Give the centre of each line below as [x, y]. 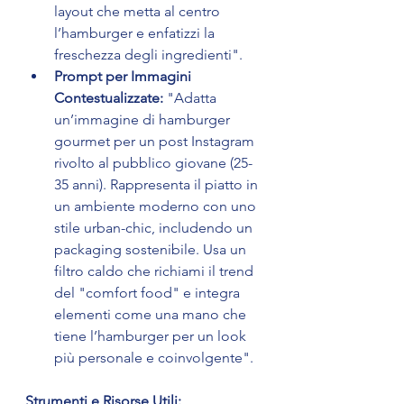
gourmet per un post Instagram [156, 142]
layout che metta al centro [139, 12]
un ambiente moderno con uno [157, 207]
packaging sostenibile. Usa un [152, 250]
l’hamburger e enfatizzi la [136, 33]
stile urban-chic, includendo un [155, 228]
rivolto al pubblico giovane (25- [153, 163]
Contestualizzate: [109, 98]
